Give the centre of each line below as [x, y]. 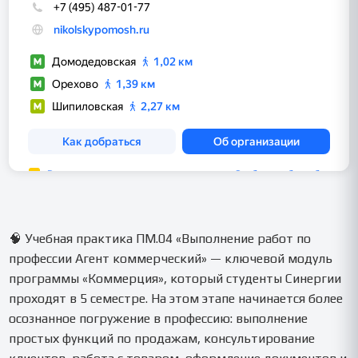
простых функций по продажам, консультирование [162, 338]
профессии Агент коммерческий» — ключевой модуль [171, 258]
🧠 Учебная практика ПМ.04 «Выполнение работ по [160, 238]
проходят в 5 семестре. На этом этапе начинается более [176, 298]
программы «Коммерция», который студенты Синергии [175, 278]
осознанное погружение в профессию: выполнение [159, 318]
